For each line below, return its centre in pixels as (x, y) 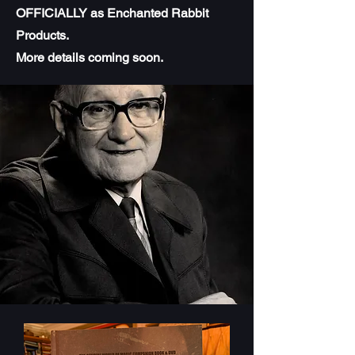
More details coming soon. (90, 58)
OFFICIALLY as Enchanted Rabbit (112, 13)
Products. (42, 36)
